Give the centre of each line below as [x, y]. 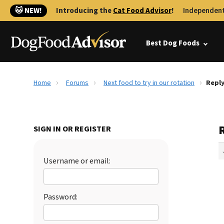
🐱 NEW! [28, 11]
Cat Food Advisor [142, 11]
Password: [60, 197]
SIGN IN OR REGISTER [72, 129]
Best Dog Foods [173, 43]
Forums [77, 83]
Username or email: [77, 161]
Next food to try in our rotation [149, 83]
